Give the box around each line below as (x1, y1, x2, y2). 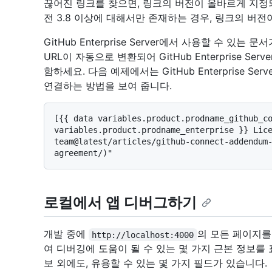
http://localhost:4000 (92, 229, 194, 240)
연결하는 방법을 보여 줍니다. (44, 80, 172, 92)
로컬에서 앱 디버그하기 (44, 194, 197, 212)
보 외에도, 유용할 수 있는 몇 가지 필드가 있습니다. (44, 257, 267, 270)
